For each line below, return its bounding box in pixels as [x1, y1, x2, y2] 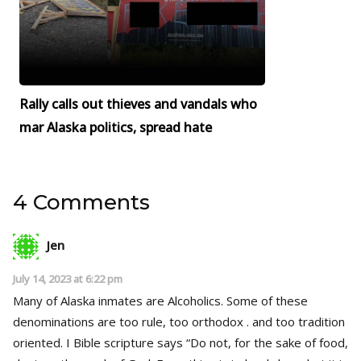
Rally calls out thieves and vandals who [19, 95, 257, 114]
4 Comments [13, 189, 150, 216]
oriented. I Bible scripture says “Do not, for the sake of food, [13, 334, 348, 351]
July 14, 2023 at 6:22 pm [13, 272, 122, 287]
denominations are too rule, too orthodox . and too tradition [13, 313, 345, 330]
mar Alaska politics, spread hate [19, 118, 212, 137]
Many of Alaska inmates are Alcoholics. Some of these [13, 293, 308, 309]
